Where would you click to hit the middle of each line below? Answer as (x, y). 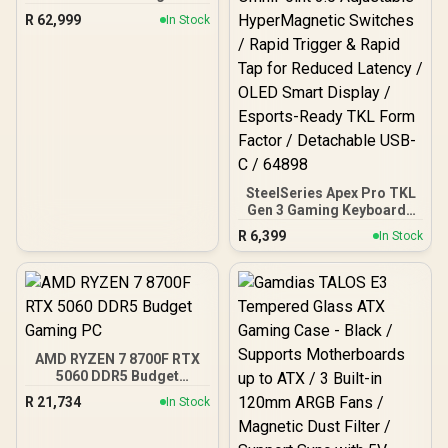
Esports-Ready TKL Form (330, 328)
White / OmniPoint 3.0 (330, 226)
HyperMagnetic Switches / (330, 260)
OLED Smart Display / (330, 311)
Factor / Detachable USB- (330, 345)
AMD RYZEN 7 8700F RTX (117, 358)
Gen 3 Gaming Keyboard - (330, 209)
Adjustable (330, 243)
